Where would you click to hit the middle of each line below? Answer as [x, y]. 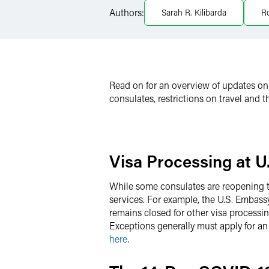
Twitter [150, 33]
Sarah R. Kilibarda [194, 12]
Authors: [127, 12]
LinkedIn [153, 9]
